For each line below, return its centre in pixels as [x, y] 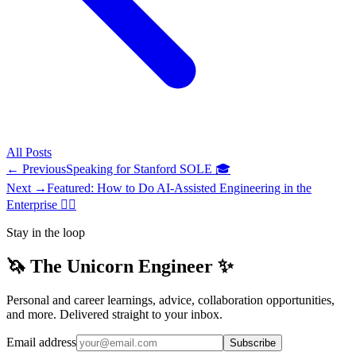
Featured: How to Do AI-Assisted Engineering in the [179, 188]
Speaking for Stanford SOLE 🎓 [148, 168]
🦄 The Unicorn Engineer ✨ [120, 266]
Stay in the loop [46, 232]
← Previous [36, 168]
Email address [41, 342]
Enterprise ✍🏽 [41, 204]
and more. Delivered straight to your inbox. [114, 314]
